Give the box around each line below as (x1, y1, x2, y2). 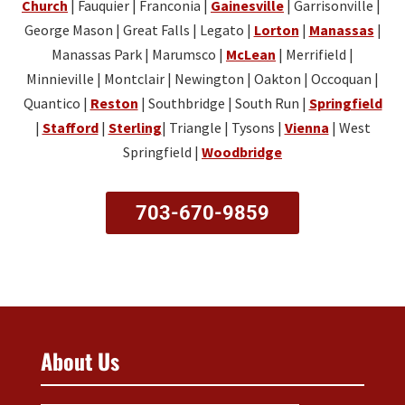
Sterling (108, 118, 162, 137)
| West (328, 118, 371, 137)
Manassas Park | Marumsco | (52, 45, 226, 64)
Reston (89, 94, 138, 113)
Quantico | (23, 94, 90, 113)
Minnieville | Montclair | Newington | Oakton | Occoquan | (26, 70, 379, 89)
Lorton (253, 21, 299, 40)
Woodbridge (202, 143, 282, 162)
